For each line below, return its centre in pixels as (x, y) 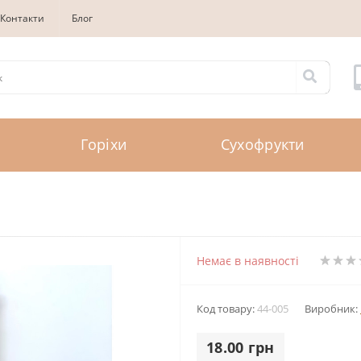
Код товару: (227, 308)
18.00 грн (241, 347)
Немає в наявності (248, 260)
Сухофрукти (262, 145)
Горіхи (104, 145)
